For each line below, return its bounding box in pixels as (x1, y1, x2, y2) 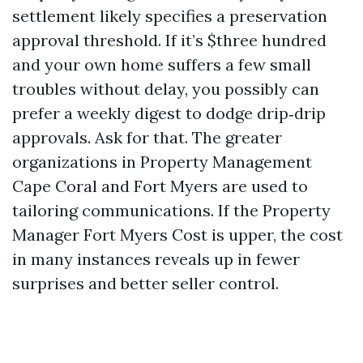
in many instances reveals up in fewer (12, 249, 300, 269)
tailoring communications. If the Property (12, 200, 331, 220)
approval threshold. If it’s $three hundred (12, 30, 327, 50)
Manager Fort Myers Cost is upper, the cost (12, 224, 343, 245)
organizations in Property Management (12, 152, 312, 172)
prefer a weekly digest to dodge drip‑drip (12, 103, 326, 123)
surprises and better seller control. (12, 273, 279, 293)
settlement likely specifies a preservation (12, 6, 327, 26)
